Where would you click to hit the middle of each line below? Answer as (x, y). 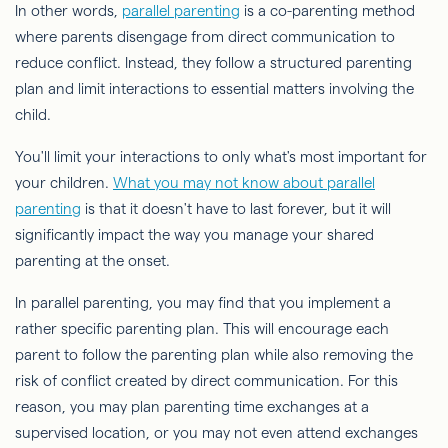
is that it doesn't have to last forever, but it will (236, 208)
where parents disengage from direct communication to (205, 36)
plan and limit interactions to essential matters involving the (214, 88)
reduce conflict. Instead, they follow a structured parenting (213, 62)
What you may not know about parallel (244, 182)
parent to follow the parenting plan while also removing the (214, 354)
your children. (64, 182)
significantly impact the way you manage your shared (194, 234)
